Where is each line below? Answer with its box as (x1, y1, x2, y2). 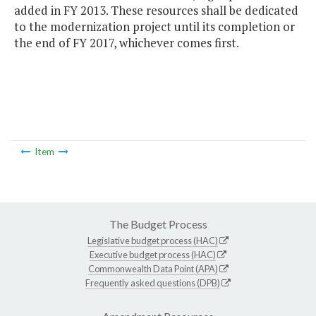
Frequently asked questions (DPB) (85, 276, 220, 288)
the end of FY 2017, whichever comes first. (14, 35, 239, 51)
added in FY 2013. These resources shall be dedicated (14, 2, 298, 19)
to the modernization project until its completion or (14, 18, 295, 35)
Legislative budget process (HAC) (87, 234, 218, 246)
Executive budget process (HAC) (90, 248, 216, 260)
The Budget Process (109, 217, 207, 231)
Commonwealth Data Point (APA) (87, 262, 218, 274)
